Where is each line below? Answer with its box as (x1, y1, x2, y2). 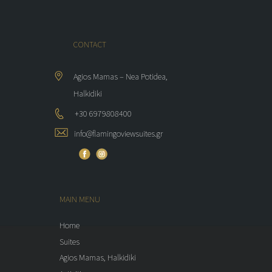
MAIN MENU (59, 194, 100, 205)
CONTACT (73, 38, 106, 50)
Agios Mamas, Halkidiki (59, 252, 136, 263)
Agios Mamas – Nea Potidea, (73, 70, 168, 82)
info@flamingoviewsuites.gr (74, 127, 163, 139)
